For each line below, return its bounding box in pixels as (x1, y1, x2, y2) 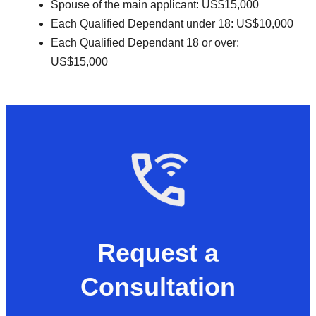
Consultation (80, 272, 236, 301)
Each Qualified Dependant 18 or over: (51, 36, 239, 49)
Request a (97, 238, 219, 267)
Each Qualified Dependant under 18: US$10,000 (51, 17, 293, 30)
